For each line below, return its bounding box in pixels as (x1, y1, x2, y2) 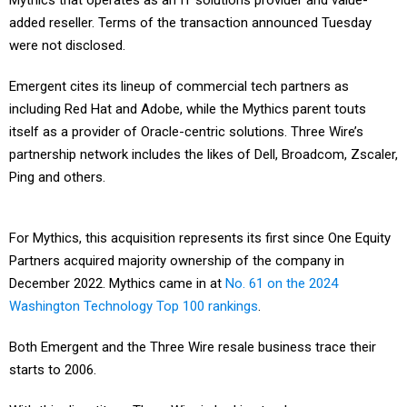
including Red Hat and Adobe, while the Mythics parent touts (9, 101, 366, 118)
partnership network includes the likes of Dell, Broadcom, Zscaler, (9, 146, 398, 164)
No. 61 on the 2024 (225, 275, 338, 293)
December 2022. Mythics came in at (9, 275, 225, 293)
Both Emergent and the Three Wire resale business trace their (9, 339, 376, 356)
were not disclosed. (9, 37, 125, 55)
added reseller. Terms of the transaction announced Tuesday (9, 15, 372, 32)
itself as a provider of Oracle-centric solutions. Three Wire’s (9, 124, 363, 141)
